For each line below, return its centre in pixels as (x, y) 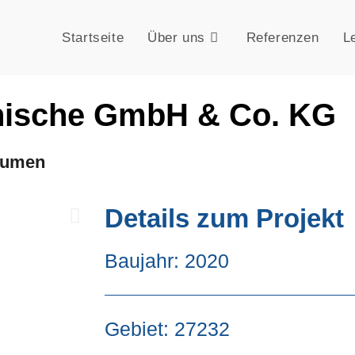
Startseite (93, 38)
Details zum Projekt (224, 218)
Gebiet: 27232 (167, 329)
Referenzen (282, 38)
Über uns (176, 38)
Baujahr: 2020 (167, 261)
